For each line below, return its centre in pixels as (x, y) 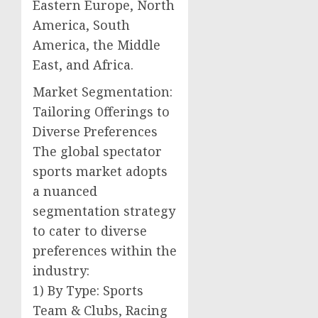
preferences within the (105, 250)
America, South (81, 24)
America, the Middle (97, 44)
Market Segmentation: (103, 91)
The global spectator (97, 151)
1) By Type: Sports (88, 290)
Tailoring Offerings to (101, 111)
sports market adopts (100, 171)
